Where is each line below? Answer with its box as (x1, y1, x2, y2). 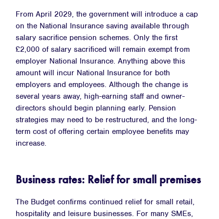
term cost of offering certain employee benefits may (16, 126, 189, 136)
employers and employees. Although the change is (16, 79, 188, 89)
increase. (16, 138, 46, 148)
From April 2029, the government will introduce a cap (16, 9, 198, 19)
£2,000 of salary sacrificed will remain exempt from (16, 44, 190, 54)
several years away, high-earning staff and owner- (16, 91, 185, 101)
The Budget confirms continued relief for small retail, (16, 197, 195, 207)
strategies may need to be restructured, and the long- (16, 114, 197, 125)
